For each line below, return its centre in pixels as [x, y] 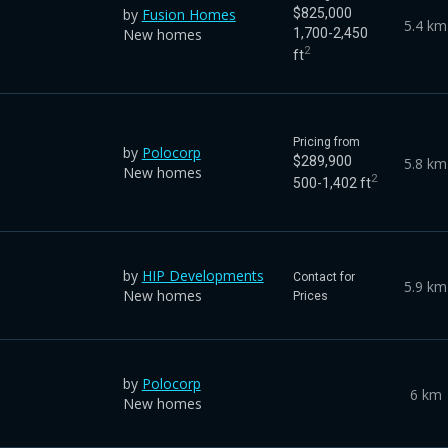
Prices [310, 295]
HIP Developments [202, 275]
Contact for [323, 276]
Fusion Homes [188, 14]
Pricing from [326, 141]
